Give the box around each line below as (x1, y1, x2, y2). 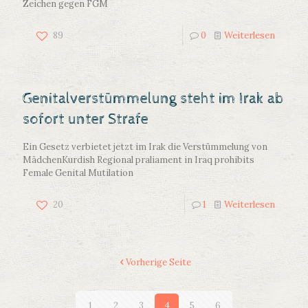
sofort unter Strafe (23, 111, 148, 129)
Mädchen (23, 154, 62, 166)
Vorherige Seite (126, 256, 191, 269)
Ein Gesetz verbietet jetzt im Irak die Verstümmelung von (23, 141, 267, 153)
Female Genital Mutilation (23, 167, 133, 179)
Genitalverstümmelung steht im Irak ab (23, 90, 283, 109)
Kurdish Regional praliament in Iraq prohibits (62, 154, 254, 166)
